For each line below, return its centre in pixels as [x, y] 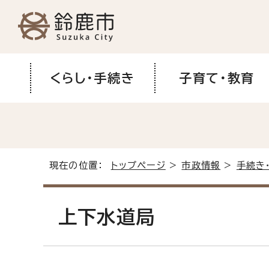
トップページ [138, 165]
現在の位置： [80, 165]
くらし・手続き [92, 78]
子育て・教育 [217, 78]
